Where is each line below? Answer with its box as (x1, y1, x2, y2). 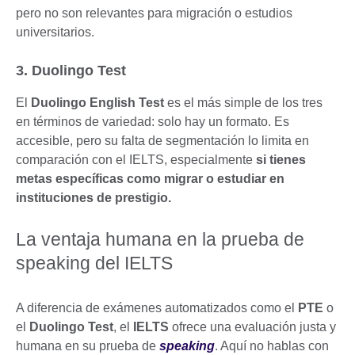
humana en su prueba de (16, 338, 159, 353)
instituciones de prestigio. (16, 190, 174, 204)
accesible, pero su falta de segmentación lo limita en (16, 133, 309, 147)
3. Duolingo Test (16, 62, 130, 78)
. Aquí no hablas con (215, 338, 329, 353)
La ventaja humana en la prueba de (16, 228, 304, 250)
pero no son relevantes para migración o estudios (16, 6, 292, 20)
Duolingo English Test (31, 95, 164, 109)
